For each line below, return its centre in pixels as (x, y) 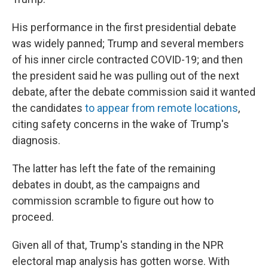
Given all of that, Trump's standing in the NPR (118, 245)
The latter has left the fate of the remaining (114, 168)
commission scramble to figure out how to (113, 201)
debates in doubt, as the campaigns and (106, 185)
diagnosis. (36, 140)
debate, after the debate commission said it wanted (134, 92)
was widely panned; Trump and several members (128, 43)
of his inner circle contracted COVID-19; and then (127, 60)
